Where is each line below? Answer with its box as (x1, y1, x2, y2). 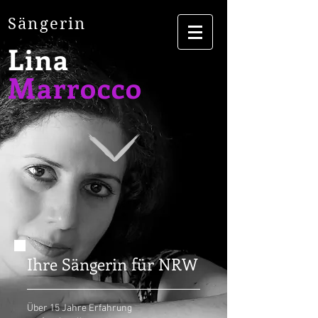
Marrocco (8, 68, 143, 106)
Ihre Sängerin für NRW (27, 253, 197, 275)
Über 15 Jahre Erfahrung (27, 302, 132, 314)
